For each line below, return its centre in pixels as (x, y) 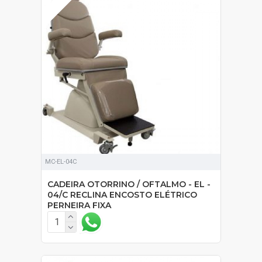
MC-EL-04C (61, 161)
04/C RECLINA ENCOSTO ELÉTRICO (122, 194)
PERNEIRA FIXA (79, 205)
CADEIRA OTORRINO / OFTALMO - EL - (129, 184)
